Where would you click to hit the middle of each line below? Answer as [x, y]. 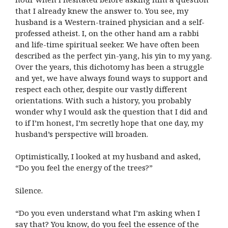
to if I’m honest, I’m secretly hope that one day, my [109, 122]
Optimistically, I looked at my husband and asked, [108, 156]
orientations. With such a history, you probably [103, 100]
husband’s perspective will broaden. [82, 134]
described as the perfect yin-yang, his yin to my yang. [113, 55]
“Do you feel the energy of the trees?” [84, 167]
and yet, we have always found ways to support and [111, 78]
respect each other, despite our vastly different [101, 89]
